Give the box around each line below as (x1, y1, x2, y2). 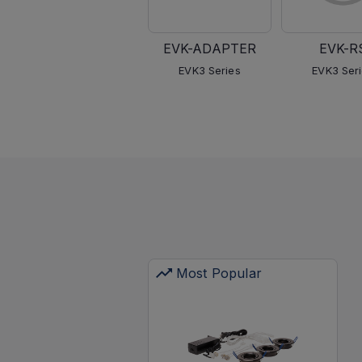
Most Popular (176, 265, 262, 281)
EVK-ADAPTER (162, 40, 257, 57)
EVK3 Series (179, 64, 241, 77)
